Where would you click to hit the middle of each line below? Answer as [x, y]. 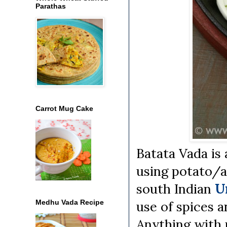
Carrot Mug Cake [64, 108]
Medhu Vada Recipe [70, 202]
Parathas [51, 6]
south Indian [176, 189]
